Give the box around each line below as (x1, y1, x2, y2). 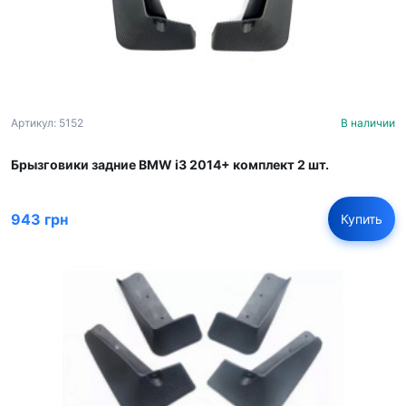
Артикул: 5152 (11, 116, 83, 130)
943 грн (11, 209, 68, 228)
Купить (341, 211, 382, 227)
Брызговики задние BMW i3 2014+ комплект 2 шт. (11, 157, 329, 172)
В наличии (341, 116, 395, 130)
